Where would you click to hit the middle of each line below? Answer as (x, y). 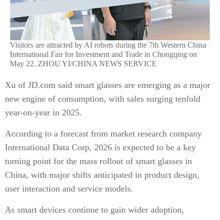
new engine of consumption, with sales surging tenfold (103, 98)
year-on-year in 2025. (43, 112)
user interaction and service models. (69, 188)
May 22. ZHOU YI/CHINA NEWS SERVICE (83, 63)
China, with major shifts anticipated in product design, (102, 175)
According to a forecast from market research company (103, 133)
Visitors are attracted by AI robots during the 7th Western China (108, 45)
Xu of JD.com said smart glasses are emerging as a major (108, 85)
